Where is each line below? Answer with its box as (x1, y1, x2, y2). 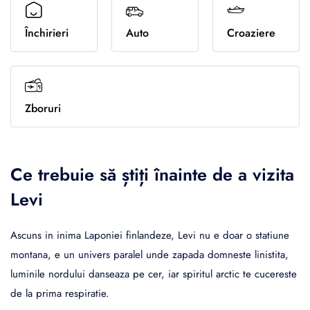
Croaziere (227, 25, 275, 42)
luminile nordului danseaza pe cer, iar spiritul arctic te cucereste (10, 266, 297, 282)
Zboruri (25, 100, 61, 117)
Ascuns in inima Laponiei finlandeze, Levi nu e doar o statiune (10, 228, 289, 244)
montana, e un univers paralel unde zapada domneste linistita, (10, 247, 289, 263)
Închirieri (25, 25, 69, 42)
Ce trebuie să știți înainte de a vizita (10, 162, 294, 188)
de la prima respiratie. (10, 286, 109, 302)
